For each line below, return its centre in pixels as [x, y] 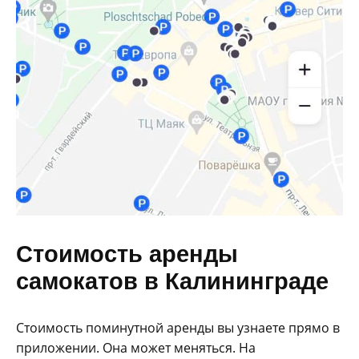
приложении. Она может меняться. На [136, 348]
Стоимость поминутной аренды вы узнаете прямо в [178, 328]
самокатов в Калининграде [172, 281]
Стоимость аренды [127, 254]
